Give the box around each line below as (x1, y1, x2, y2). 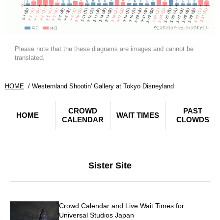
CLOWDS (176, 115, 209, 124)
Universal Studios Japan (59, 211, 134, 219)
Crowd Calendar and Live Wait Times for (59, 201, 184, 210)
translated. (15, 54, 45, 61)
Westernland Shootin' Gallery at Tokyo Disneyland (32, 82, 174, 90)
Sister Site (88, 160, 132, 170)
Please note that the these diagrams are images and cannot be (15, 45, 193, 53)
